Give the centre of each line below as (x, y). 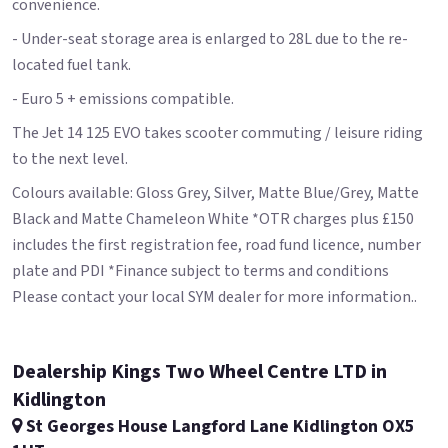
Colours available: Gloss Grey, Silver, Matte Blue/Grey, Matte (215, 193)
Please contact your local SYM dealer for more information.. (214, 297)
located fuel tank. (71, 65)
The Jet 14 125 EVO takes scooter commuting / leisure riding (217, 133)
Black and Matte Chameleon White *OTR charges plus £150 (213, 219)
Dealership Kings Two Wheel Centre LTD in (199, 372)
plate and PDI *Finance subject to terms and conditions (200, 271)
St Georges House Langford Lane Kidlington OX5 (218, 427)
